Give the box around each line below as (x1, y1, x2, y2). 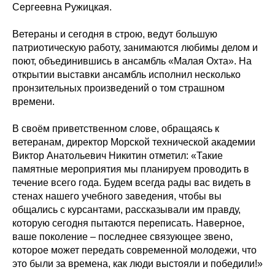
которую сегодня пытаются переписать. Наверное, (12, 218, 244, 228)
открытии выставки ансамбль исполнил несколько (12, 69, 241, 80)
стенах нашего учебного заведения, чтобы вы (12, 191, 222, 201)
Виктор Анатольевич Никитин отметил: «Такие (12, 150, 223, 161)
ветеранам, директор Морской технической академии (12, 137, 255, 147)
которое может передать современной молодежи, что (12, 245, 257, 255)
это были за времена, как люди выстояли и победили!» (12, 258, 263, 269)
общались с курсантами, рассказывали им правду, (12, 204, 241, 215)
